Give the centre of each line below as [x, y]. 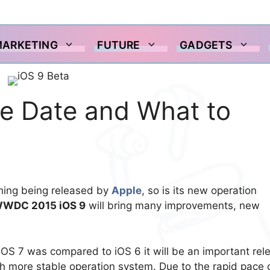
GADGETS [206, 45]
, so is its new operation [199, 191]
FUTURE [119, 45]
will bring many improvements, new [173, 206]
